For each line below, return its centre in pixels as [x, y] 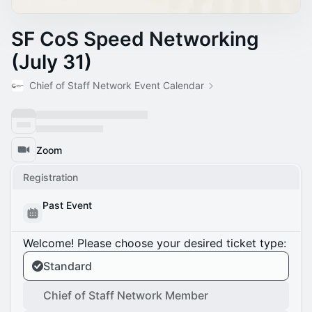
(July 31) [52, 62]
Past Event [67, 205]
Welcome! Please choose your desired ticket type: [155, 243]
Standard [68, 266]
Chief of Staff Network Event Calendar [117, 85]
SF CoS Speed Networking [135, 39]
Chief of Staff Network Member [126, 295]
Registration [50, 177]
